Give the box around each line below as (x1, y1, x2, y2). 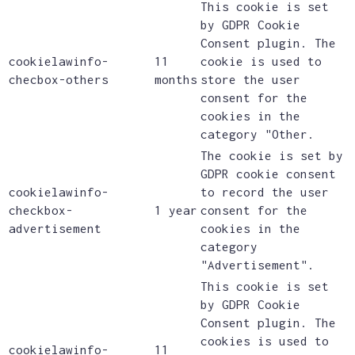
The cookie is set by (200, 148, 343, 163)
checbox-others (9, 72, 109, 87)
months (155, 72, 197, 87)
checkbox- (9, 203, 73, 218)
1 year (155, 203, 197, 218)
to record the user (200, 185, 329, 200)
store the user (200, 72, 300, 87)
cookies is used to (200, 334, 329, 349)
